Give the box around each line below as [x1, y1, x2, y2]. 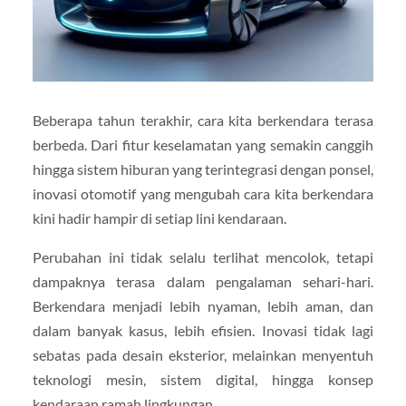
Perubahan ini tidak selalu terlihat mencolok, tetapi [32, 247, 374, 266]
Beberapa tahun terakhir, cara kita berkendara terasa [32, 111, 374, 129]
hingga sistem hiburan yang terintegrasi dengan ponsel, [32, 159, 374, 178]
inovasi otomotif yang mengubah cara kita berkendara [32, 184, 374, 202]
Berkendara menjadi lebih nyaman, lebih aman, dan [32, 296, 374, 314]
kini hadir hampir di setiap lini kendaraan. [32, 208, 286, 227]
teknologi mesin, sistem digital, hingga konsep [32, 370, 374, 388]
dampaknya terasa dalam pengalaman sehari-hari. [32, 272, 374, 290]
